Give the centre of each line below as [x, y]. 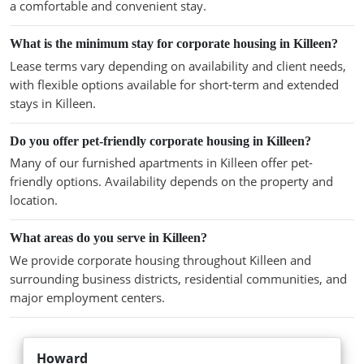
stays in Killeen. [53, 103]
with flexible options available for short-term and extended [174, 84]
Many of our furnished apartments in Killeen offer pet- [161, 163]
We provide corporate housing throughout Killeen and [160, 260]
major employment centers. [87, 297]
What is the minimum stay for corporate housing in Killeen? [174, 44]
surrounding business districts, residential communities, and [178, 278]
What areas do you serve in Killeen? [108, 238]
